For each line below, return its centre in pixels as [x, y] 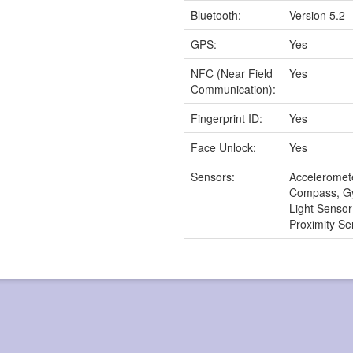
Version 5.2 [318, 15]
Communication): [234, 89]
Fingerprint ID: [227, 118]
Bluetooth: [216, 15]
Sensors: [213, 176]
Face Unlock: [224, 147]
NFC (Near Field [232, 73]
